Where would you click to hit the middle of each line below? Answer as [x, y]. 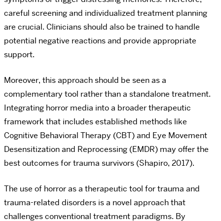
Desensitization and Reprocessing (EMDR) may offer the [106, 149]
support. [19, 55]
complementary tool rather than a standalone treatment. [107, 94]
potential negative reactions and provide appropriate [100, 41]
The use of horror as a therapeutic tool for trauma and [102, 189]
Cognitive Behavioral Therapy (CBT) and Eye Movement [106, 136]
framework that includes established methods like [95, 122]
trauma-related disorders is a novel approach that [95, 203]
